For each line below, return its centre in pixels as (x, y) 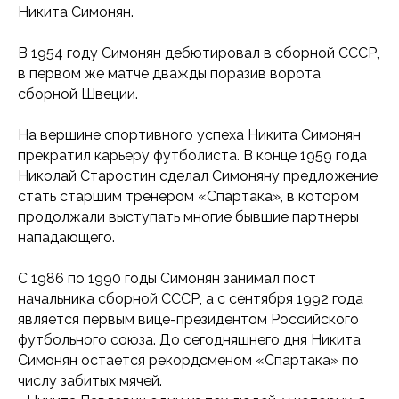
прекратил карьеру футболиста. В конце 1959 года (192, 155)
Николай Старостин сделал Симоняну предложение (198, 175)
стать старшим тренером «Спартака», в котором (188, 196)
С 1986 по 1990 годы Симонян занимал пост (167, 278)
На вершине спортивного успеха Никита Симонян (189, 134)
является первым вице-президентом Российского (188, 319)
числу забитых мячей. (90, 380)
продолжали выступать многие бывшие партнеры (188, 216)
